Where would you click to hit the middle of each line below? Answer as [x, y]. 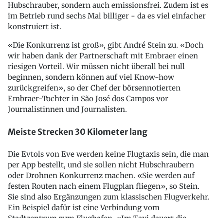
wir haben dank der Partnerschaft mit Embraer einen [103, 56]
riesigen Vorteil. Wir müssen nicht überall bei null [96, 66]
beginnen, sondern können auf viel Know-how [91, 77]
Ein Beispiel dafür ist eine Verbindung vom [84, 208]
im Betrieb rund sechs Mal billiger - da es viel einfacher [107, 16]
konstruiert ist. [35, 27]
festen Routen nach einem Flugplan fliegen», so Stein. [104, 186]
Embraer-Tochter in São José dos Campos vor [88, 99]
